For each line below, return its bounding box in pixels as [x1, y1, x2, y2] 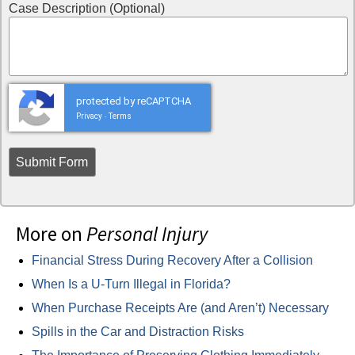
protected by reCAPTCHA [75, 95, 191, 108]
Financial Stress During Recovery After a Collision [32, 254, 313, 268]
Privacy [75, 112, 102, 121]
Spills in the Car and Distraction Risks [32, 325, 244, 339]
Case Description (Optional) [8, 2, 165, 16]
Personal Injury [86, 221, 208, 247]
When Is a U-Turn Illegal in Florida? [32, 277, 231, 292]
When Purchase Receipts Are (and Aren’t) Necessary [32, 301, 329, 315]
